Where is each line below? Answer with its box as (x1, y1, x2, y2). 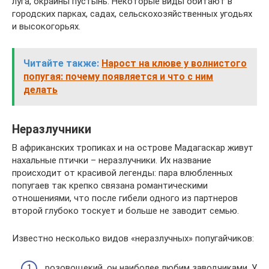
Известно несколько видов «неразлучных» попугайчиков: (12, 233, 254, 244)
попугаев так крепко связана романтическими (12, 180, 208, 191)
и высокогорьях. (12, 21, 80, 32)
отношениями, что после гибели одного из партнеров (12, 193, 238, 204)
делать (23, 84, 58, 95)
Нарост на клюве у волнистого (101, 58, 247, 69)
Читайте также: (23, 58, 99, 69)
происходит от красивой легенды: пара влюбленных (12, 168, 232, 178)
